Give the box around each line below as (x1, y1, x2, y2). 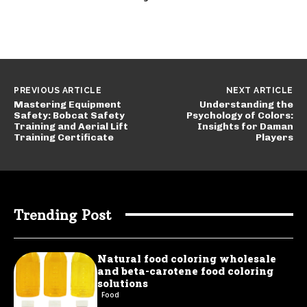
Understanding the (199, 98, 293, 110)
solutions (97, 275, 149, 290)
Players (255, 131, 293, 143)
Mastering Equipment (14, 98, 121, 110)
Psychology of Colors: (186, 109, 293, 121)
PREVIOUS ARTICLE (14, 85, 101, 95)
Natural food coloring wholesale (97, 251, 277, 265)
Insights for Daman (197, 120, 293, 132)
